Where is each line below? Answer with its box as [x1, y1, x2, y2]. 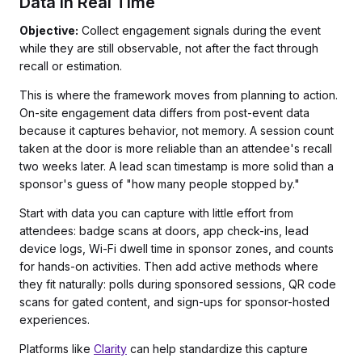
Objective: [19, 23, 78, 37]
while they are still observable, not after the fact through [19, 41, 318, 55]
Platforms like [19, 342, 94, 356]
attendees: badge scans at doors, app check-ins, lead [19, 224, 309, 238]
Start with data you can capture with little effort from [19, 206, 293, 220]
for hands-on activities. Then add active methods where [19, 259, 318, 273]
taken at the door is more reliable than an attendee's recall [19, 141, 332, 155]
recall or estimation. [19, 59, 122, 73]
